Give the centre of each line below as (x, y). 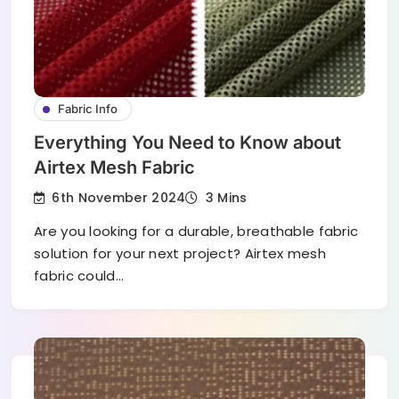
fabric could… (79, 276)
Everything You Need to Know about (187, 143)
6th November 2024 (119, 197)
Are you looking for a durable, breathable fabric (196, 232)
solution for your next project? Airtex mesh (180, 254)
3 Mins (226, 198)
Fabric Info (88, 109)
